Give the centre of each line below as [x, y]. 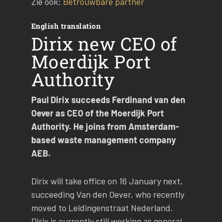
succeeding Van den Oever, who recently [108, 194]
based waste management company [103, 140]
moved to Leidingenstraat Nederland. [102, 208]
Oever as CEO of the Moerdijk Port [97, 113]
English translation [66, 26]
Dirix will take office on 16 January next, [107, 181]
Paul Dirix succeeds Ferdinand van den [108, 100]
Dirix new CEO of [104, 44]
